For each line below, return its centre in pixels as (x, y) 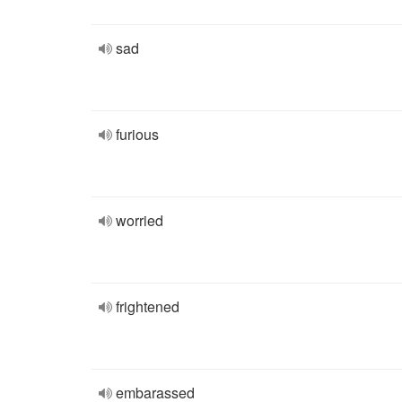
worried (140, 220)
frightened (148, 306)
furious (137, 134)
